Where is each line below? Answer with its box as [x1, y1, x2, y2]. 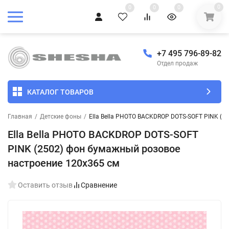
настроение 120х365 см [8, 157, 120, 170]
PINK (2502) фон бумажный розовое [8, 143, 180, 155]
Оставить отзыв [18, 181, 73, 190]
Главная [8, 113, 32, 121]
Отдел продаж [157, 60, 198, 67]
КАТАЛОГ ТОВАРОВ [27, 87, 94, 96]
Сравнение [81, 181, 117, 190]
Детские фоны [40, 113, 81, 121]
